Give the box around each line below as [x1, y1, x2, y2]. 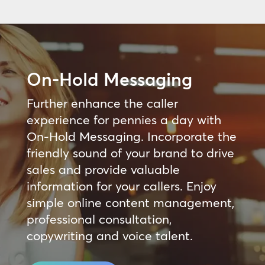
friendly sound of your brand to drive [26, 144, 234, 160]
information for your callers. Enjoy [26, 177, 216, 193]
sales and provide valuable [26, 161, 180, 177]
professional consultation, [26, 211, 172, 227]
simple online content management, [26, 194, 234, 210]
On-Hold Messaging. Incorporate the [26, 128, 237, 144]
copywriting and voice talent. [26, 227, 193, 243]
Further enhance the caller [26, 95, 178, 111]
